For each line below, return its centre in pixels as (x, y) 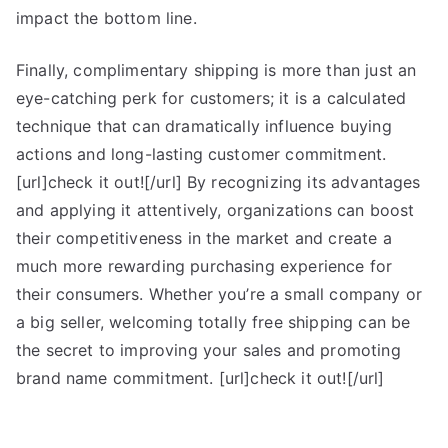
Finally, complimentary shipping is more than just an (216, 70)
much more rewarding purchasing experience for (204, 266)
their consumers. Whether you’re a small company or (219, 294)
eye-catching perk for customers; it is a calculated (211, 98)
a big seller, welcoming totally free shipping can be (213, 322)
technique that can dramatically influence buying (204, 126)
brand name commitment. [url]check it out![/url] (200, 378)
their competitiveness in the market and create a (204, 238)
